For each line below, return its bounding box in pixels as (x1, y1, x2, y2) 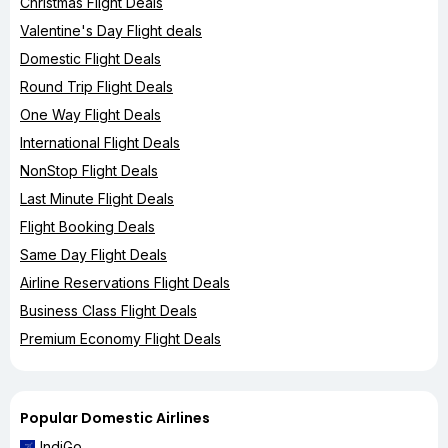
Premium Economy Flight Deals (20, 329, 221, 347)
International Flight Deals (20, 133, 180, 151)
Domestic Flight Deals (20, 49, 161, 67)
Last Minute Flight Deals (20, 189, 174, 207)
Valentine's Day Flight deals (20, 21, 202, 39)
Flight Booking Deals (20, 217, 155, 235)
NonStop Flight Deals (20, 161, 158, 179)
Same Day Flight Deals (20, 245, 167, 263)
